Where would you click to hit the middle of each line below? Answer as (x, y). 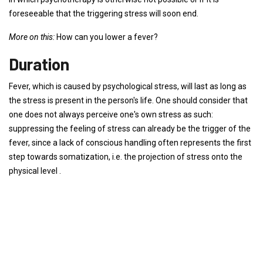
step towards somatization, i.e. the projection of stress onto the (126, 157)
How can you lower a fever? (106, 37)
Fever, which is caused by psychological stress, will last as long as (128, 86)
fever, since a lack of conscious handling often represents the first (130, 143)
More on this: (32, 37)
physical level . (35, 171)
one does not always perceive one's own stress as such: (111, 114)
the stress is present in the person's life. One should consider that (128, 100)
